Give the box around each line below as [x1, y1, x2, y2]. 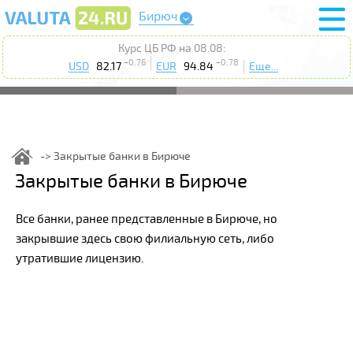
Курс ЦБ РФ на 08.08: [117, 42, 225, 55]
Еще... [248, 59, 278, 73]
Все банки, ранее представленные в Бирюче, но [15, 211, 277, 226]
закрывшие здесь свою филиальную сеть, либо [15, 231, 274, 246]
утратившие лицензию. [15, 251, 143, 266]
